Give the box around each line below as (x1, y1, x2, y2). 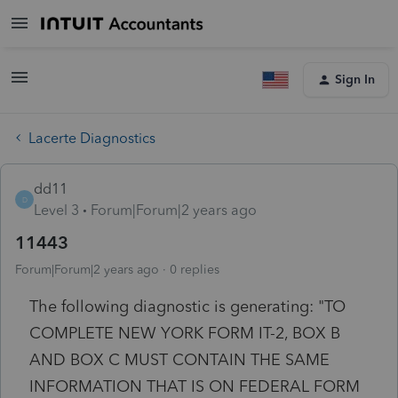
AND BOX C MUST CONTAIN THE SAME (29, 349, 330, 370)
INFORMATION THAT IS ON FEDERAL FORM (29, 376, 360, 396)
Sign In (335, 72, 375, 87)
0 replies (170, 261, 219, 277)
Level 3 (34, 201, 79, 219)
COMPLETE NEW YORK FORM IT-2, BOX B (29, 322, 340, 343)
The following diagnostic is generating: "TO (29, 296, 346, 316)
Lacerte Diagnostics (28, 129, 155, 147)
